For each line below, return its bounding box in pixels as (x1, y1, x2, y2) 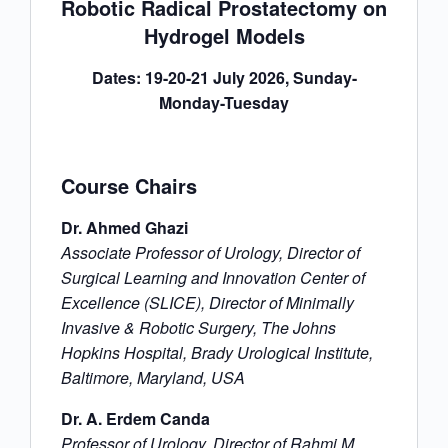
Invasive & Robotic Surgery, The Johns (61, 316, 336, 340)
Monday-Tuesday (159, 91, 289, 115)
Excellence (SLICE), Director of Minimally (61, 291, 354, 315)
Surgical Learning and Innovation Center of (61, 266, 365, 290)
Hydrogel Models (143, 21, 305, 51)
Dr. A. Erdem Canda (61, 407, 210, 431)
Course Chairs (61, 171, 197, 201)
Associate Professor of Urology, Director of (61, 241, 360, 265)
